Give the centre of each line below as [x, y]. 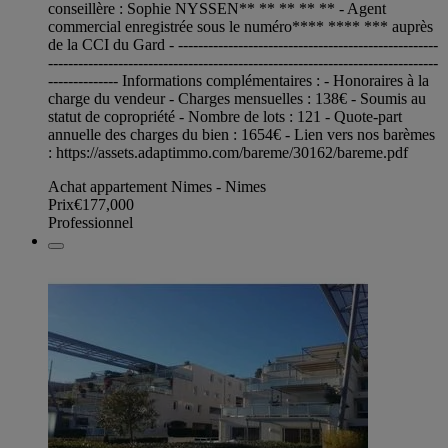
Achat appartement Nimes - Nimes [157, 186]
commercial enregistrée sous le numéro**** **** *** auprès [240, 26]
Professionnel [90, 222]
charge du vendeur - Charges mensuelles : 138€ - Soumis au [237, 98]
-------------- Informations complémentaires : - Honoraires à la [238, 80]
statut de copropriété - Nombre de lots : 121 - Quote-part [225, 116]
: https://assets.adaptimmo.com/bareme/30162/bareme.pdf [228, 152]
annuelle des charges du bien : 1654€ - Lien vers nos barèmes [241, 134]
